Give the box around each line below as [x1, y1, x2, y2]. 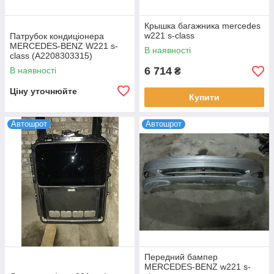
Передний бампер [144, 252, 218, 262]
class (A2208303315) [10, 51, 92, 61]
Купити [189, 92, 220, 102]
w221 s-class [144, 31, 194, 40]
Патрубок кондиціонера [10, 31, 104, 41]
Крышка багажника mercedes [144, 21, 261, 31]
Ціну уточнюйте [10, 86, 77, 96]
